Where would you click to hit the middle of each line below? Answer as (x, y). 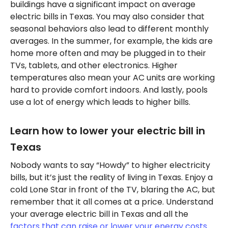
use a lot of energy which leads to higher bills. (101, 102)
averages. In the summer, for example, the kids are (111, 41)
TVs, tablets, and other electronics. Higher (94, 65)
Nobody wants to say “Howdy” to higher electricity (110, 165)
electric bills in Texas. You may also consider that (107, 17)
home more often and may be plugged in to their (108, 53)
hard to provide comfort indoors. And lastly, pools (109, 90)
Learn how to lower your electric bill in (108, 131)
